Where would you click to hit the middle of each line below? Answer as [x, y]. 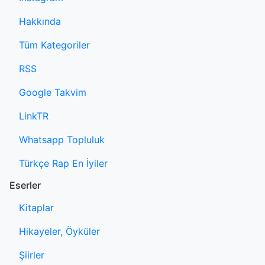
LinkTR [34, 116]
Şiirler [32, 255]
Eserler [25, 185]
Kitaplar [36, 208]
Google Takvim [53, 92]
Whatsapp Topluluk [62, 140]
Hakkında [40, 21]
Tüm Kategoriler [54, 45]
